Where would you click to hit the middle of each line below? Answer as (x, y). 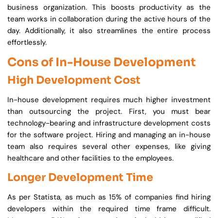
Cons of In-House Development (101, 63)
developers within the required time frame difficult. (109, 209)
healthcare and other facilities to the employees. (91, 158)
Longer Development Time (82, 178)
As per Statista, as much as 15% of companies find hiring (109, 197)
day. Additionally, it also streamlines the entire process (109, 31)
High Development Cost (74, 80)
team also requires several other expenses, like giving (109, 147)
